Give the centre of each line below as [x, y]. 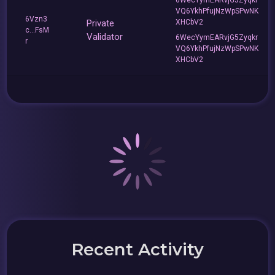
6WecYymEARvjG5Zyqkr [217, 38]
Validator [105, 37]
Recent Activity [137, 249]
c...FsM [37, 30]
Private [101, 23]
